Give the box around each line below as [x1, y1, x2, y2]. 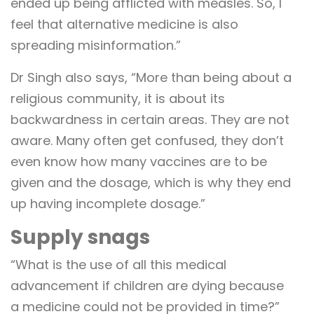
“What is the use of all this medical [11, 255, 226, 273]
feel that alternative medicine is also [11, 15, 238, 33]
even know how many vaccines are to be [11, 152, 267, 170]
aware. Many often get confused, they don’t [11, 131, 284, 149]
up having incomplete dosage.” [11, 194, 205, 212]
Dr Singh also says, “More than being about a [11, 68, 292, 86]
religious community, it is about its [11, 89, 225, 107]
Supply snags [11, 223, 150, 251]
